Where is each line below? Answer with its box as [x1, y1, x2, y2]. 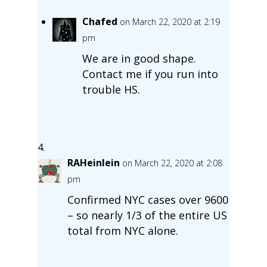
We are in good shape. [82, 51, 196, 66]
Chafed [82, 14, 117, 28]
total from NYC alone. [67, 223, 178, 238]
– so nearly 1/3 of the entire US [67, 207, 227, 222]
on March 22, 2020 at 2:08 [122, 157, 222, 169]
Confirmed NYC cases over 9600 [67, 192, 228, 207]
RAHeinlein [67, 156, 120, 169]
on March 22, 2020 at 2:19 [119, 15, 220, 27]
